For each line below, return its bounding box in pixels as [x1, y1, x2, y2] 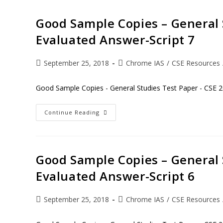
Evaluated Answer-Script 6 [36, 168, 196, 184]
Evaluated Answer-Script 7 [36, 31, 196, 48]
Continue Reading [44, 109, 100, 116]
